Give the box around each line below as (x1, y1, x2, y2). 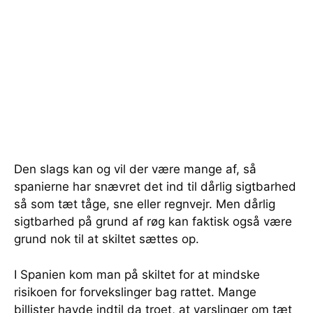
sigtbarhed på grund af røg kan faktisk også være (14, 214, 292, 229)
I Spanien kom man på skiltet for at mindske (14, 268, 260, 282)
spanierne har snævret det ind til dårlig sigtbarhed (14, 180, 296, 194)
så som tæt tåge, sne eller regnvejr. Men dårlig (14, 197, 275, 212)
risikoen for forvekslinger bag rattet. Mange (14, 285, 256, 300)
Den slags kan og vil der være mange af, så (14, 162, 256, 177)
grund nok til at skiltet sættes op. (14, 232, 199, 247)
